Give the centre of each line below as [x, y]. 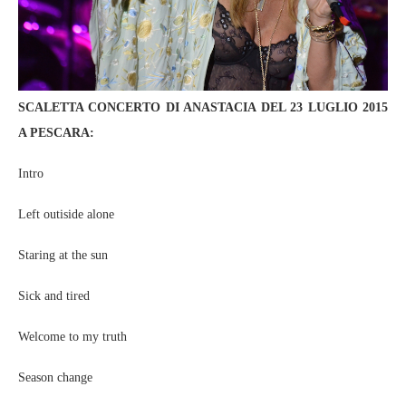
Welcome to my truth [72, 336]
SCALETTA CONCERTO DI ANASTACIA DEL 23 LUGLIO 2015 [203, 107]
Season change [55, 377]
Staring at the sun [63, 255]
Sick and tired [54, 295]
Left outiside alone [66, 214]
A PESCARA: [56, 132]
